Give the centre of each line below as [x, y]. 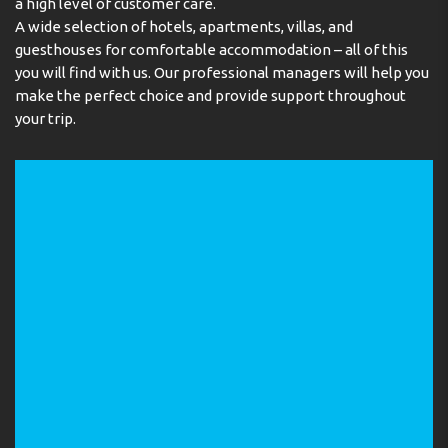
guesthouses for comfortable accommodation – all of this [211, 49]
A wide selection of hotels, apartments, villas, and [184, 26]
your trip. [45, 118]
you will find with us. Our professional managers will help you [222, 72]
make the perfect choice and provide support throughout [210, 95]
